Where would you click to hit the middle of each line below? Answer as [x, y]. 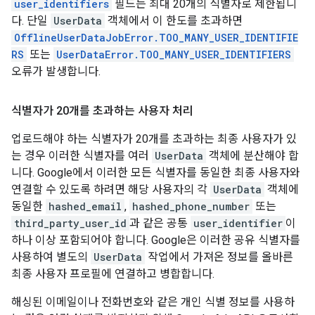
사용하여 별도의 [51, 257]
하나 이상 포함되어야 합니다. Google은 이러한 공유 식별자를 [156, 240]
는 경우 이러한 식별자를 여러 [82, 156]
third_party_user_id [70, 223]
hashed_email [85, 206]
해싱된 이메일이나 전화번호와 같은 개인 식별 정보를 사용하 [153, 302]
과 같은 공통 [160, 223]
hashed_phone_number [191, 206]
